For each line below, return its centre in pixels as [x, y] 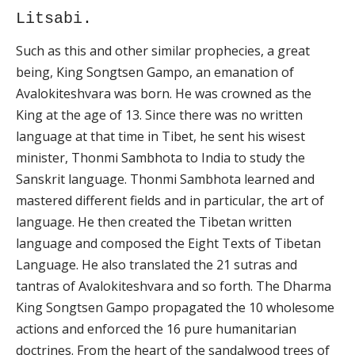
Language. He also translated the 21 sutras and [157, 265]
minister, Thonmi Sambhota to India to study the [160, 158]
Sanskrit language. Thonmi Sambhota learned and [165, 179]
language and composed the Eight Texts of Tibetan [168, 244]
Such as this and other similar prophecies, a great [163, 51]
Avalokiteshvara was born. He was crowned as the [164, 94]
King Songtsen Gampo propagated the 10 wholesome [175, 308]
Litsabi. [54, 19]
